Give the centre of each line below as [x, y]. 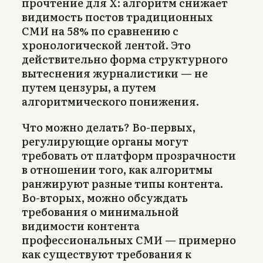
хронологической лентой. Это [106, 45]
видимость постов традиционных [117, 16]
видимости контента [81, 225]
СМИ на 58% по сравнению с [100, 31]
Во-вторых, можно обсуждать [105, 197]
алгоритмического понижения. [110, 101]
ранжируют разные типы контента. [122, 183]
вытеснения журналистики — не [115, 73]
